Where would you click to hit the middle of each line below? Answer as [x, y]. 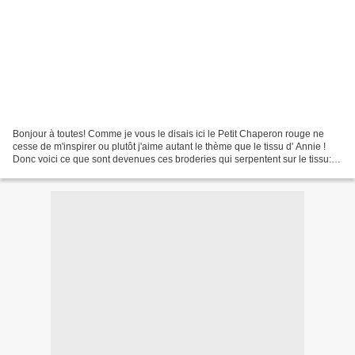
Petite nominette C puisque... [74, 172]
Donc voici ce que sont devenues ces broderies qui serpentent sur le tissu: [172, 159]
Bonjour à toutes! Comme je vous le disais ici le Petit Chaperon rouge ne [168, 134]
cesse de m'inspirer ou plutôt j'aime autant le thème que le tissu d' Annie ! [169, 146]
